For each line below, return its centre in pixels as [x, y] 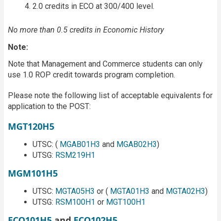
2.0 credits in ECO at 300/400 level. [93, 6]
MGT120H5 [31, 126]
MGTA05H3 [75, 191]
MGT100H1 [126, 202]
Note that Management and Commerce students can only [105, 64]
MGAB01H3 [80, 144]
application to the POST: [49, 106]
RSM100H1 [75, 202]
